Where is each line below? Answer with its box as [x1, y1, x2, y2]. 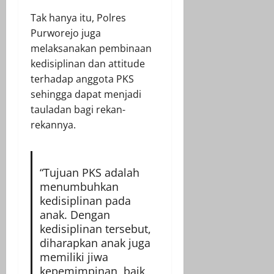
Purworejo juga [31, 26, 101, 40]
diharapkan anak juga [39, 235, 150, 250]
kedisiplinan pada [39, 193, 131, 208]
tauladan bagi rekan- [31, 102, 125, 116]
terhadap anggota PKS [31, 72, 134, 86]
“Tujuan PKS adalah [39, 165, 139, 180]
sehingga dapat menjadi [31, 87, 141, 101]
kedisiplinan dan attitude [31, 56, 145, 70]
